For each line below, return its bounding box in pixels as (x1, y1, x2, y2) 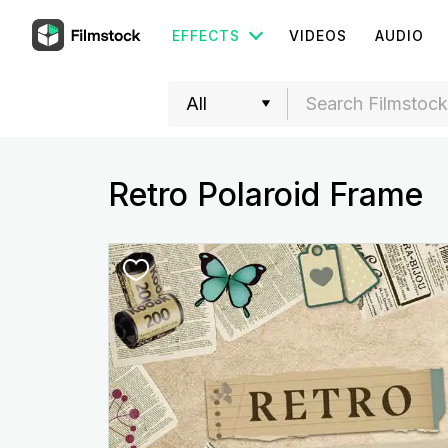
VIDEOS (289, 27, 347, 44)
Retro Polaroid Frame (107, 175, 423, 214)
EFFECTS (172, 27, 240, 44)
